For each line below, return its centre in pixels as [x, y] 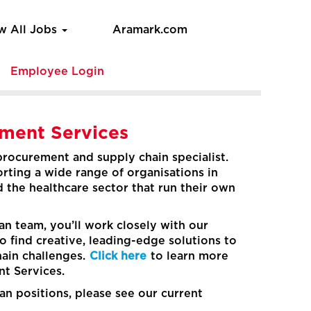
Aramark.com [150, 30]
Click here [118, 256]
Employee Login [57, 72]
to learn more [188, 256]
